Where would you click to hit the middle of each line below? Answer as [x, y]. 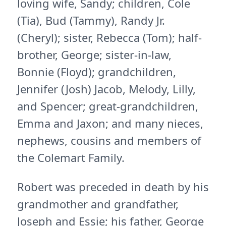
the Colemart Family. [71, 157]
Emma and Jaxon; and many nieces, [110, 123]
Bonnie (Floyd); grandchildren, [97, 72]
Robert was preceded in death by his [113, 187]
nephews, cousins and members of [109, 140]
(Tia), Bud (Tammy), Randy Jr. [91, 20]
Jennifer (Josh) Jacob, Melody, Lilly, [106, 89]
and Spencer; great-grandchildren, [108, 106]
